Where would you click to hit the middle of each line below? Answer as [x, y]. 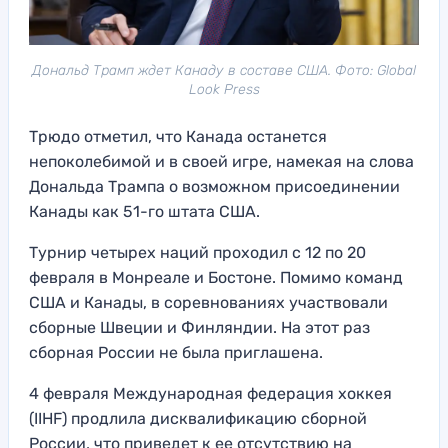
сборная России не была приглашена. [176, 352]
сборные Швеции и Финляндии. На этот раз [199, 327]
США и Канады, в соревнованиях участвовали [208, 302]
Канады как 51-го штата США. [144, 211]
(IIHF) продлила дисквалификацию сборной [198, 418]
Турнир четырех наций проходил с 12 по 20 [197, 252]
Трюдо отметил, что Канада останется [178, 136]
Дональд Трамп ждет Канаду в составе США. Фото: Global [224, 70]
